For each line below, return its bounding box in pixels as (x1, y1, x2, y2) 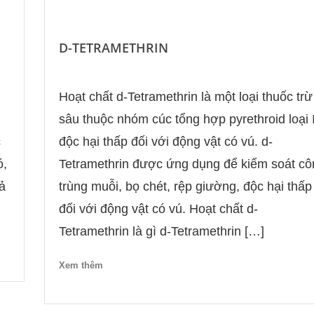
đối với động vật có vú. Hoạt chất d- (58, 202, 258, 217)
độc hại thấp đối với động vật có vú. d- (58, 135, 273, 149)
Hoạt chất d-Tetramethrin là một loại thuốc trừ (58, 90, 313, 104)
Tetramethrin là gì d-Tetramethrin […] (58, 224, 264, 239)
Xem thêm (58, 259, 103, 271)
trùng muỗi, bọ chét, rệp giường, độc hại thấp (58, 179, 312, 194)
